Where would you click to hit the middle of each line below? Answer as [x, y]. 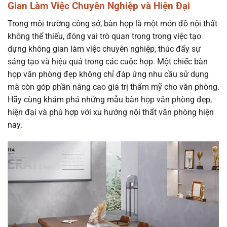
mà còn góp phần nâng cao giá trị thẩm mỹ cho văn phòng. [113, 87]
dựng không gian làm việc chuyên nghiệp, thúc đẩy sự [104, 49]
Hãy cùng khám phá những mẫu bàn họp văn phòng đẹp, [110, 99]
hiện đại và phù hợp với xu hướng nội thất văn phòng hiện [111, 112]
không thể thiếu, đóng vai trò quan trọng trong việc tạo [104, 36]
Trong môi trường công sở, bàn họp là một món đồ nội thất [112, 23]
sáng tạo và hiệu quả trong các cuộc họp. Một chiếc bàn [108, 61]
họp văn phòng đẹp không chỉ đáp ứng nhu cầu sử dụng [108, 74]
